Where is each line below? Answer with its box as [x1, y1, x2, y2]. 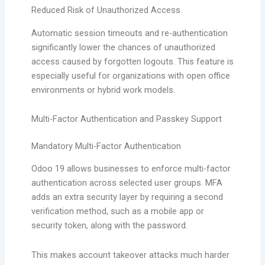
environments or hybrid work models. [31, 84, 175, 95]
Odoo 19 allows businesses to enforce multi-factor [31, 163, 231, 174]
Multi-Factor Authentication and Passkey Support [31, 114, 222, 125]
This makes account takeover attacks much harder [31, 250, 230, 260]
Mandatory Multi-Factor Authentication [31, 141, 181, 152]
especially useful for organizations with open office [31, 70, 230, 81]
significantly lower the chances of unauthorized [31, 41, 215, 53]
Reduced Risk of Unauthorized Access [31, 5, 180, 16]
